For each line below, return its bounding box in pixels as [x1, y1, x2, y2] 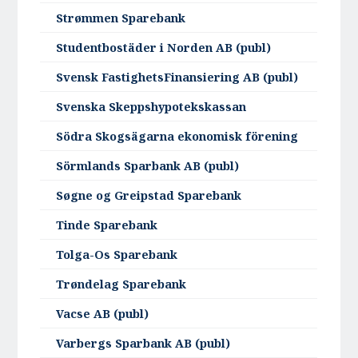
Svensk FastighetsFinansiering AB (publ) [56, 70, 299, 86]
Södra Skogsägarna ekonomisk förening [56, 129, 299, 145]
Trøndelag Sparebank [56, 276, 187, 292]
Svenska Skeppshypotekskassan [56, 99, 247, 115]
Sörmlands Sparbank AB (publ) [56, 158, 240, 174]
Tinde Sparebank [56, 217, 158, 233]
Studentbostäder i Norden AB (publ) [56, 40, 272, 56]
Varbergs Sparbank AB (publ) [56, 336, 231, 352]
